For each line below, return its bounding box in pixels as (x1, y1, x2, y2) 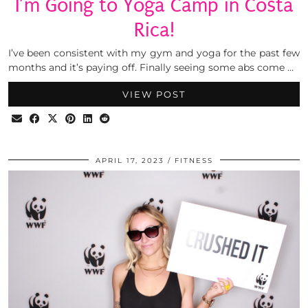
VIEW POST (122, 88, 186, 100)
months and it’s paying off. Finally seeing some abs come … (8, 60, 294, 74)
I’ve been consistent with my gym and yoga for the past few (8, 46, 300, 59)
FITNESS (174, 155, 213, 165)
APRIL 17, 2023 (95, 155, 164, 165)
